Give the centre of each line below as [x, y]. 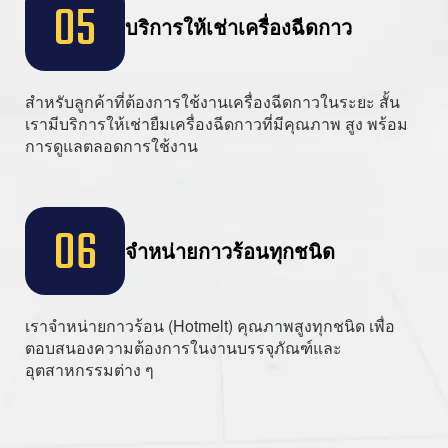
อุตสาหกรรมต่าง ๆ [89, 369]
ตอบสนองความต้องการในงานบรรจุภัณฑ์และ [183, 347]
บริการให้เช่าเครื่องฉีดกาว [238, 27]
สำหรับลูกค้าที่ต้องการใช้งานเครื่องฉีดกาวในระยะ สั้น [212, 102]
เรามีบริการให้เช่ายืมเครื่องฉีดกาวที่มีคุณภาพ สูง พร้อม [216, 124]
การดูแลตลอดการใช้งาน [111, 146]
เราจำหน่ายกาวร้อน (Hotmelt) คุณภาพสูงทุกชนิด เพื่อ [210, 325]
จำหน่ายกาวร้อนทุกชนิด [229, 251]
